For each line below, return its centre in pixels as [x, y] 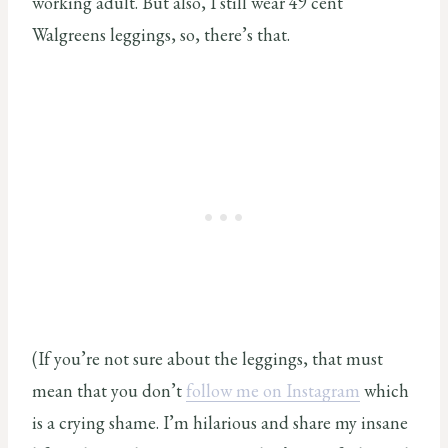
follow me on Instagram [273, 390]
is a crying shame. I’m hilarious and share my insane [220, 422]
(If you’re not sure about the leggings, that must [207, 358]
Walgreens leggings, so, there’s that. [161, 34]
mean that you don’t [109, 390]
